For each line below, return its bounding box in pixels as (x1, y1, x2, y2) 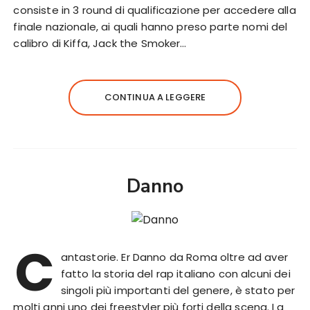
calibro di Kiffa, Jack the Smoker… (13, 36, 187, 51)
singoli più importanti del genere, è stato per (60, 283, 295, 298)
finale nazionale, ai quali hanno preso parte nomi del (13, 19, 288, 35)
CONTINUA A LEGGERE (104, 91, 206, 104)
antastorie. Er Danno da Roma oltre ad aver (60, 250, 288, 265)
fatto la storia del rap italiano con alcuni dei (60, 266, 291, 282)
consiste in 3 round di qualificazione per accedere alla (13, 3, 296, 18)
